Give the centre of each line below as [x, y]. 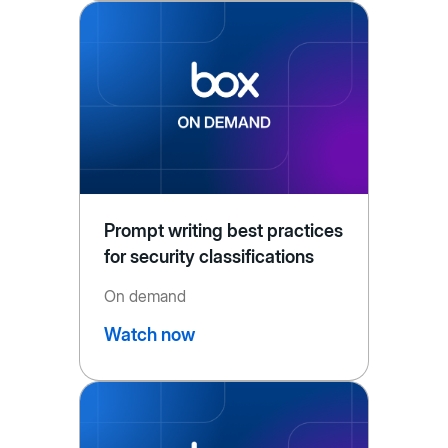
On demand [144, 296]
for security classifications [209, 257]
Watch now [149, 335]
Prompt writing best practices [223, 231]
